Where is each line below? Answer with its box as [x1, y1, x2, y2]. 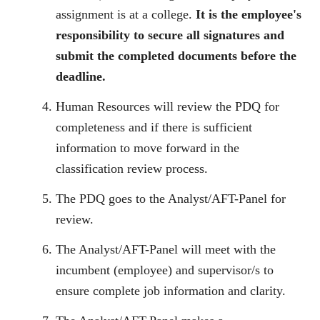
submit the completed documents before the [56, 49, 296, 64]
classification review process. [56, 161, 208, 176]
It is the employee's [196, 7, 301, 22]
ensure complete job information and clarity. [56, 284, 286, 299]
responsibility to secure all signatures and [56, 28, 284, 43]
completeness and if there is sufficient [56, 120, 252, 135]
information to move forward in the [56, 141, 239, 156]
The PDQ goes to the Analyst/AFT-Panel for [56, 191, 286, 206]
